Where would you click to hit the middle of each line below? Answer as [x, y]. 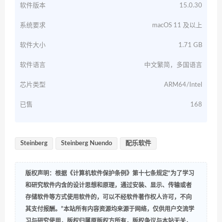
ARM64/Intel [183, 85]
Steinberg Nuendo [86, 143]
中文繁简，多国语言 [173, 65]
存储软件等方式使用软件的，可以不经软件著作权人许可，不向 [109, 197]
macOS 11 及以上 [177, 25]
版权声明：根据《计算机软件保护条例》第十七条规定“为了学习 [110, 173]
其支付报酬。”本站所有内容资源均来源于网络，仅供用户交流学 [110, 209]
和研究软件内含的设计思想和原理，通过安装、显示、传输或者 [109, 185]
